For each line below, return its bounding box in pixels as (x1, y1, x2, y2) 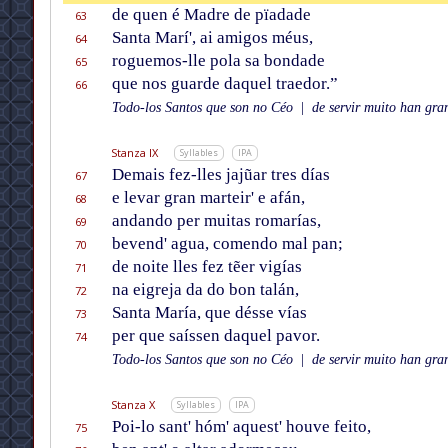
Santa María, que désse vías (111, 303, 307, 323)
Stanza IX (110, 145, 158, 161)
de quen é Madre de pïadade (111, 5, 311, 25)
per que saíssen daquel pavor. (111, 326, 320, 346)
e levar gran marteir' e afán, (111, 188, 305, 208)
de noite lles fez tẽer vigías (111, 257, 302, 277)
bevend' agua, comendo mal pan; (111, 234, 343, 254)
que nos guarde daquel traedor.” (111, 74, 338, 94)
